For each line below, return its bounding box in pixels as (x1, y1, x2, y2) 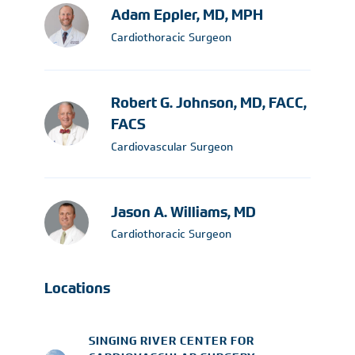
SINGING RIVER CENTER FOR (89, 333, 254, 348)
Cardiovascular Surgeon (111, 138, 233, 155)
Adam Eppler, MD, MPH (111, 6, 263, 25)
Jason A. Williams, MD (111, 203, 256, 221)
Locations (44, 279, 110, 297)
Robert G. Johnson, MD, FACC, (111, 94, 307, 112)
